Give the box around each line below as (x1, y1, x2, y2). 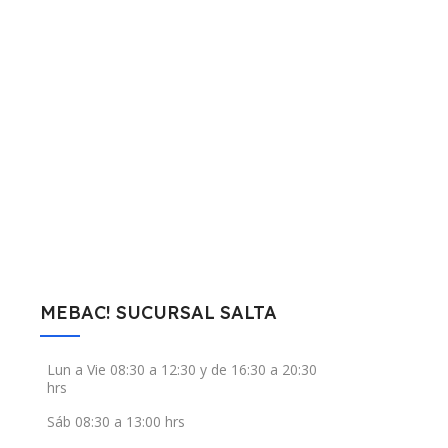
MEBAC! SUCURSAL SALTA (40, 301, 277, 325)
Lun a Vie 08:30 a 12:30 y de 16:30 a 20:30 (47, 360, 317, 380)
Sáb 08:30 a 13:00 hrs (47, 412, 185, 432)
